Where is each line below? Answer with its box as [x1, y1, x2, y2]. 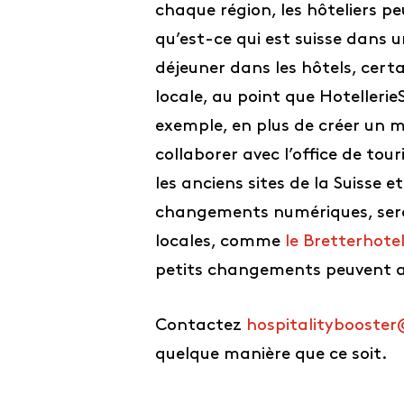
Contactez [155, 317, 246, 335]
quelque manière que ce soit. [155, 345, 388, 363]
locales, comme [155, 234, 285, 251]
